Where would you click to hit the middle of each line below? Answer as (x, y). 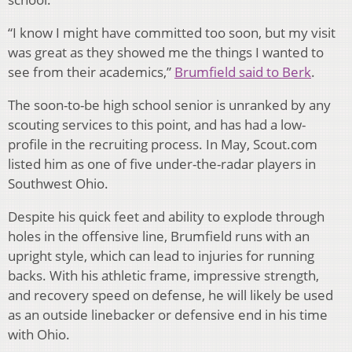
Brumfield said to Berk (243, 72)
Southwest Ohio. (58, 184)
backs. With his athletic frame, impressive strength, (163, 276)
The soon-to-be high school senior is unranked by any (169, 105)
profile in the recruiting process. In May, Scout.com (163, 145)
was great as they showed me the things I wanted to (166, 53)
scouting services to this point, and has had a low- (157, 125)
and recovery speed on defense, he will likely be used (170, 295)
